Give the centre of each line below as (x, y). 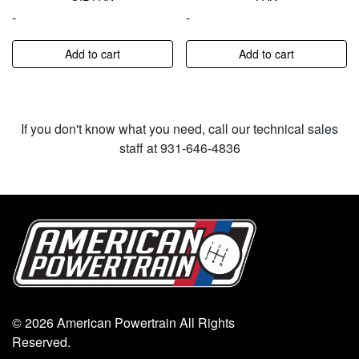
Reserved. (41, 341)
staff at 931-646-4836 (179, 147)
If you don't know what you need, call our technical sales (179, 128)
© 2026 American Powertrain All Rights (123, 322)
